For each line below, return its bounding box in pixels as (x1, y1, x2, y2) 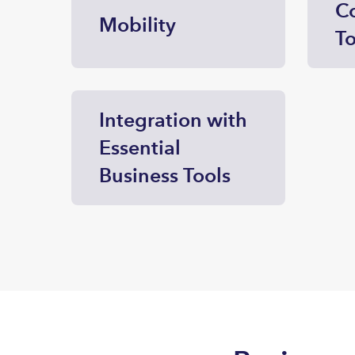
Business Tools (99, 163, 231, 187)
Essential (99, 136, 181, 159)
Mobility (99, 12, 176, 36)
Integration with (99, 108, 247, 132)
